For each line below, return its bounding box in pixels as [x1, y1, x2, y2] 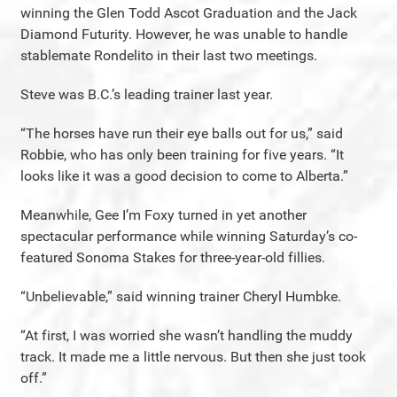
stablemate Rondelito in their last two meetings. [20, 47, 317, 64]
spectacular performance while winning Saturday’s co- [20, 228, 357, 245]
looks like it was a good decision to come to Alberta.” [20, 167, 348, 184]
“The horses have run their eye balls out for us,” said [20, 125, 343, 142]
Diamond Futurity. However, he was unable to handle [20, 26, 347, 43]
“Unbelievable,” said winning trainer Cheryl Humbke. [20, 288, 341, 305]
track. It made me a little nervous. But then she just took [20, 348, 366, 365]
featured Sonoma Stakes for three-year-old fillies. [20, 249, 325, 266]
